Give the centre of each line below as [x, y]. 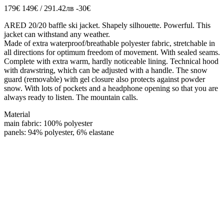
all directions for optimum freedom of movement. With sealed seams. [112, 52]
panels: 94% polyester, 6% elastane [59, 132]
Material [17, 114]
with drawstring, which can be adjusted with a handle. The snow [106, 70]
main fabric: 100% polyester [48, 123]
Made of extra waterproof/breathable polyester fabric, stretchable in [109, 43]
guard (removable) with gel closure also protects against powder [104, 79]
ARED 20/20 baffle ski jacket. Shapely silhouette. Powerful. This [107, 25]
